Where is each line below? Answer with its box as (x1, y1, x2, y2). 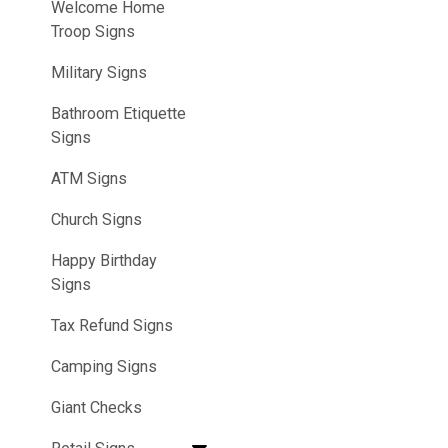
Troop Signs (51, 22, 135, 42)
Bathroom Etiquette (51, 104, 186, 124)
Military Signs (51, 63, 147, 83)
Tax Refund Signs (51, 316, 173, 336)
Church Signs (51, 210, 142, 230)
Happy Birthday (51, 251, 157, 271)
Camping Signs (51, 357, 157, 377)
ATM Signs (51, 169, 127, 189)
